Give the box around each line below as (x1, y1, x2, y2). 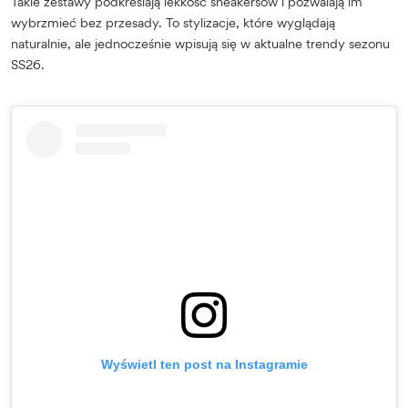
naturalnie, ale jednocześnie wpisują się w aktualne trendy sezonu (11, 35, 390, 51)
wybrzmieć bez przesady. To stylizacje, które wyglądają (11, 14, 335, 30)
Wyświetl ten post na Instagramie (100, 356, 308, 372)
